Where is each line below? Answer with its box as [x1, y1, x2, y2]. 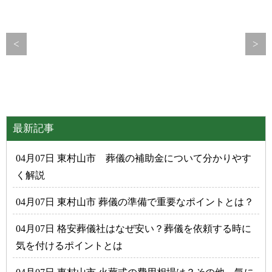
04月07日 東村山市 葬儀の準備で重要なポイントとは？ [16, 196, 254, 207]
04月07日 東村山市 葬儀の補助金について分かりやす [16, 152, 251, 163]
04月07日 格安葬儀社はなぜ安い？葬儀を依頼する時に [16, 223, 251, 234]
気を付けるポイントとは [16, 240, 123, 251]
